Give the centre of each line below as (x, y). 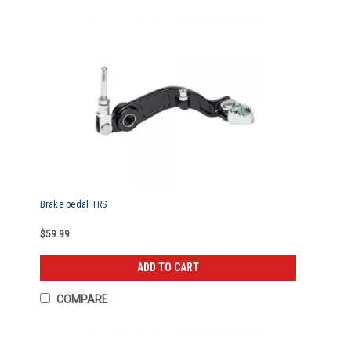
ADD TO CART (168, 268)
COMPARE (82, 299)
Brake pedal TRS (73, 204)
